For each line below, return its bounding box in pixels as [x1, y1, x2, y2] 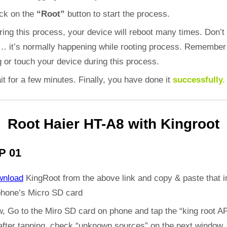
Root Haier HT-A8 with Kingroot [8, 116, 219, 132]
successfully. [173, 74, 225, 85]
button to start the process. [65, 9, 170, 19]
